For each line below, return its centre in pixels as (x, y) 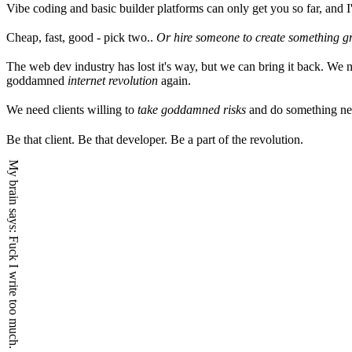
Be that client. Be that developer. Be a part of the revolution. (155, 139)
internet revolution (113, 81)
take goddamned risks (192, 110)
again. (174, 81)
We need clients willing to (72, 110)
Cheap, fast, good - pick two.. (81, 37)
